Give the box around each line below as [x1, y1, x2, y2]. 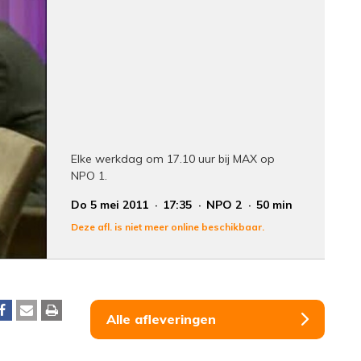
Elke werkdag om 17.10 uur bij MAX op [71, 151, 276, 166]
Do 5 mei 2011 [71, 197, 152, 212]
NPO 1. [71, 168, 108, 183]
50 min [256, 197, 293, 212]
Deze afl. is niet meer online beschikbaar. [71, 220, 265, 233]
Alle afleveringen [106, 310, 216, 327]
